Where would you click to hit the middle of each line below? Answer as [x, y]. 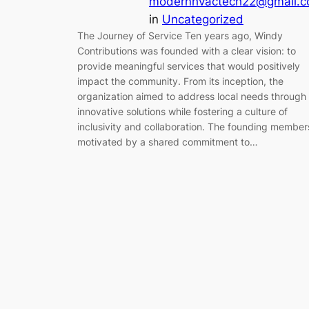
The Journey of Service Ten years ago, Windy [180, 36]
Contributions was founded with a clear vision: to [187, 51]
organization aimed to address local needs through [192, 97]
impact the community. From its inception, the [180, 81]
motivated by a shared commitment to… [168, 142]
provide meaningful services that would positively [189, 66]
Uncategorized [203, 20]
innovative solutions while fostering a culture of [182, 112]
